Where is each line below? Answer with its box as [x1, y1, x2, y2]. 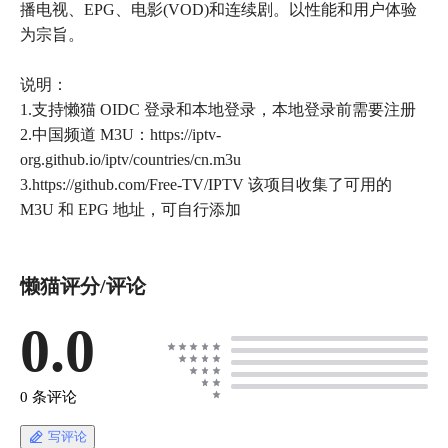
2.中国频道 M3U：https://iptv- [20, 126, 221, 144]
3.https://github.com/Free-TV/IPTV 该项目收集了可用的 [20, 176, 392, 194]
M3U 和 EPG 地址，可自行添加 [20, 201, 241, 219]
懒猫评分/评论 [20, 275, 146, 298]
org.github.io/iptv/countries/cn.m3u [20, 151, 241, 169]
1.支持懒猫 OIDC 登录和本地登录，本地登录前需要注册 [20, 101, 416, 119]
